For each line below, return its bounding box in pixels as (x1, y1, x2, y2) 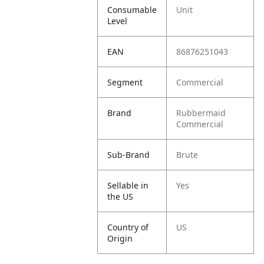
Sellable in (107, 180, 149, 191)
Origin (107, 233, 133, 244)
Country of (107, 222, 149, 233)
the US (107, 191, 134, 202)
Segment (107, 77, 143, 88)
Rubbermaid (176, 107, 226, 118)
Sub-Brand (107, 149, 150, 160)
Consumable (107, 4, 157, 15)
